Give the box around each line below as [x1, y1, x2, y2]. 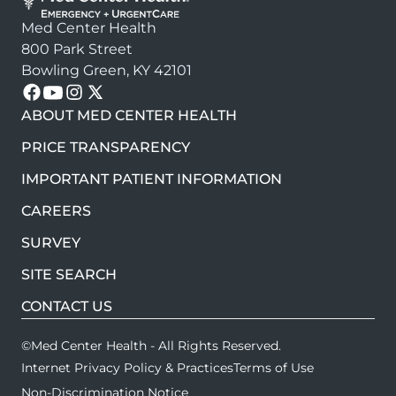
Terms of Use [233, 360, 314, 377]
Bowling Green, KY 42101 [21, 62, 192, 80]
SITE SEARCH [21, 266, 117, 284]
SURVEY [21, 234, 80, 252]
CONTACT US [21, 298, 112, 316]
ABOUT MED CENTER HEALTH [21, 107, 237, 125]
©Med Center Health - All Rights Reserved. [21, 338, 281, 354]
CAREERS [21, 202, 91, 220]
